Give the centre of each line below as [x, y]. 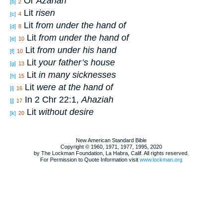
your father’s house [77, 63]
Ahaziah [97, 100]
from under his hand [77, 50]
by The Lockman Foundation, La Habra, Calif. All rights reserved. [111, 153]
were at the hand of [75, 87]
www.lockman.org [161, 160]
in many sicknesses [77, 75]
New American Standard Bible [111, 140]
